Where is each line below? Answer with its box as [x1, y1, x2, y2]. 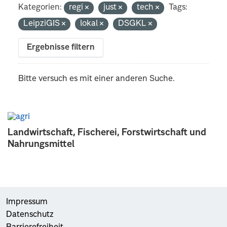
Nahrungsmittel [8, 139, 74, 149]
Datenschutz [6, 210, 54, 219]
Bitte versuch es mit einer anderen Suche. [18, 74, 175, 83]
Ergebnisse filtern [27, 43, 95, 52]
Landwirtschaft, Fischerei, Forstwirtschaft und [8, 128, 206, 137]
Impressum [6, 198, 48, 206]
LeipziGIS [23, 19, 62, 28]
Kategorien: [18, 3, 62, 12]
